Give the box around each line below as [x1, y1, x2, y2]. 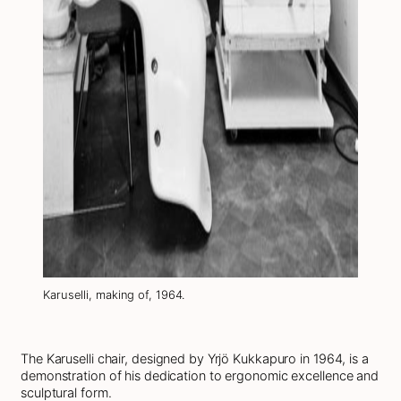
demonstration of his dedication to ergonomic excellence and [21, 367, 380, 383]
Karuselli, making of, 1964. [43, 286, 186, 302]
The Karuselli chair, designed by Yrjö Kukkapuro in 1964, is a [21, 350, 369, 366]
